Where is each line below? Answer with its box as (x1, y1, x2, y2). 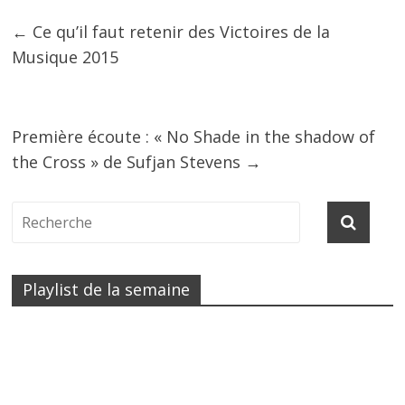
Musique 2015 (12, 46, 119, 68)
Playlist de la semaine (23, 278, 191, 300)
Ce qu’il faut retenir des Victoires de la (28, 21, 331, 42)
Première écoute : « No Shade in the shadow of (12, 126, 376, 147)
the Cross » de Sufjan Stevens (12, 151, 246, 173)
